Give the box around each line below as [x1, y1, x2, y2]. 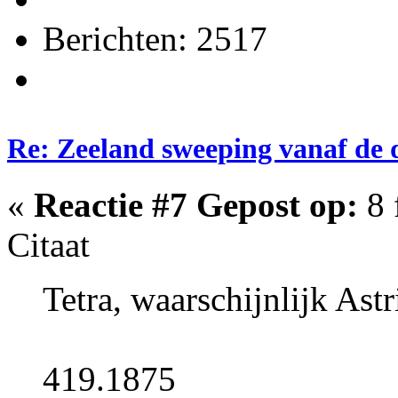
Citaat [7, 226, 90, 265]
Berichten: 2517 [43, 19, 267, 58]
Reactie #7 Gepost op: [34, 186, 358, 225]
